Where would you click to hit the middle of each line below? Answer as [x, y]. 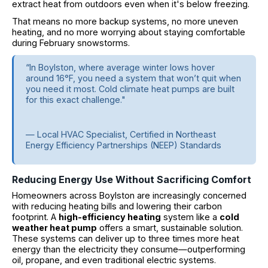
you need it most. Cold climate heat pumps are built [130, 89]
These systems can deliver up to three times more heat [126, 239]
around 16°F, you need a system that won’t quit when [133, 78]
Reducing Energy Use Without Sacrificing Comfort [132, 180]
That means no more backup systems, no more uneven [125, 21]
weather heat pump [54, 228]
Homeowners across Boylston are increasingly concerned [129, 196]
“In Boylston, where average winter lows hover [120, 67]
